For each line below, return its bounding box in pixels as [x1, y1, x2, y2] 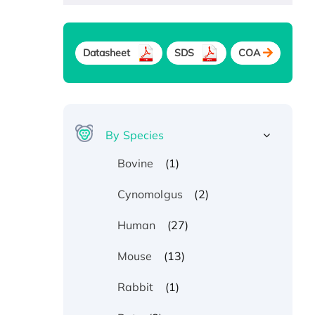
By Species [105, 128, 165, 143]
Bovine [117, 156, 154, 171]
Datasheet [82, 46, 131, 59]
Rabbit [117, 280, 154, 295]
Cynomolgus [117, 187, 183, 202]
